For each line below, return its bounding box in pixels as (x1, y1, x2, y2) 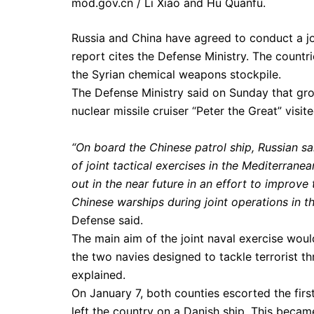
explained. (71, 268, 125, 282)
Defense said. (71, 213, 143, 227)
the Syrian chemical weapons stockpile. (71, 67, 281, 81)
